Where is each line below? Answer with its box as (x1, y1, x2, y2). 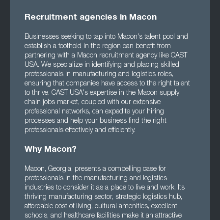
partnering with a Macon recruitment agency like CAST (25, 53, 187, 59)
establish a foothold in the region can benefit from (25, 43, 171, 50)
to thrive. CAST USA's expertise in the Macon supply (25, 90, 179, 97)
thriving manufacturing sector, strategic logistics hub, (25, 194, 182, 201)
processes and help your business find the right (25, 118, 166, 125)
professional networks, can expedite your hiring (25, 109, 164, 115)
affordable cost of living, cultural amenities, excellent (25, 203, 177, 210)
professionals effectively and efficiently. (25, 127, 136, 134)
